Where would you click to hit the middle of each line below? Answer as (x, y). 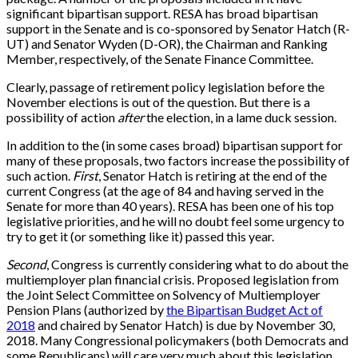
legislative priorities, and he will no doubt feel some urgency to (175, 221)
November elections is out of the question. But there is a (158, 102)
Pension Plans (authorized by (86, 310)
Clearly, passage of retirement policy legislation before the (165, 87)
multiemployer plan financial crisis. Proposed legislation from (173, 280)
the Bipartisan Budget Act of (245, 310)
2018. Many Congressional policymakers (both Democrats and (177, 340)
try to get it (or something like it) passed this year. (140, 237)
